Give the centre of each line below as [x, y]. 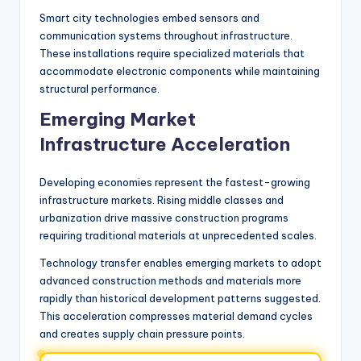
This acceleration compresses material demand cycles [176, 315]
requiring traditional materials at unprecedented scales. [178, 235]
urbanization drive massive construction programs [164, 217]
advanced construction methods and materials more [170, 280]
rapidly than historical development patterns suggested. [180, 298]
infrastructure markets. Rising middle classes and [162, 199]
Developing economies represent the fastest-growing [175, 182]
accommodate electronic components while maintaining [180, 71]
